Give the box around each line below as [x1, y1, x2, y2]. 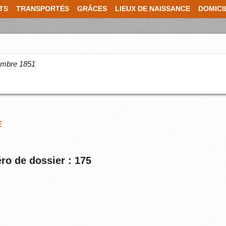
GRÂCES [77, 5, 107, 13]
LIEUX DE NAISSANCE [115, 5, 190, 13]
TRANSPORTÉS [16, 5, 69, 13]
